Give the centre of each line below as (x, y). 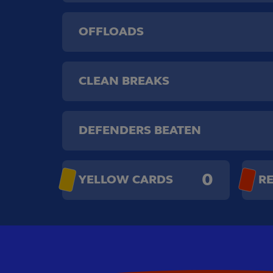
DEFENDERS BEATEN (140, 130)
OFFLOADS (111, 31)
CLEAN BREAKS (124, 81)
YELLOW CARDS (126, 179)
